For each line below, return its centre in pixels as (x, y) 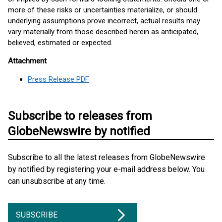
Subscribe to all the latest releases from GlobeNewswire (107, 157)
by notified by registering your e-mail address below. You (106, 169)
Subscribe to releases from (80, 116)
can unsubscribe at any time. (57, 181)
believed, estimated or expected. (60, 43)
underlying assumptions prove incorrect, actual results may (104, 21)
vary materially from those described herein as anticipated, (103, 32)
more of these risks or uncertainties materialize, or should (103, 10)
